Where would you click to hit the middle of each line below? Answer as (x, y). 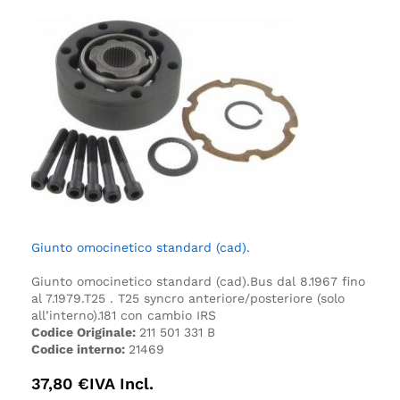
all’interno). (65, 315)
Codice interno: (80, 349)
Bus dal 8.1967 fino (308, 281)
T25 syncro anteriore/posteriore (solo (229, 298)
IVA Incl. (121, 383)
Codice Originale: (85, 332)
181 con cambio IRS (158, 315)
